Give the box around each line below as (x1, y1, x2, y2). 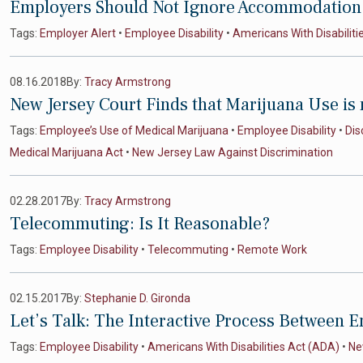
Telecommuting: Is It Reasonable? (10, 212, 270, 235)
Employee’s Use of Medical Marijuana (40, 124, 228, 137)
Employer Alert (40, 27, 116, 40)
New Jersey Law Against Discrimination (132, 146, 333, 159)
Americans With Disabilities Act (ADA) (147, 340, 340, 353)
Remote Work (237, 243, 307, 256)
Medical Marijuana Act (10, 146, 123, 159)
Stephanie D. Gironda (84, 292, 190, 305)
